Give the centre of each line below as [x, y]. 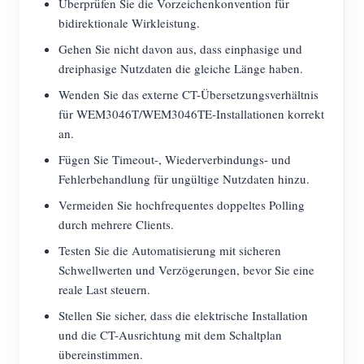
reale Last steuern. [104, 289]
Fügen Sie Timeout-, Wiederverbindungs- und [175, 159]
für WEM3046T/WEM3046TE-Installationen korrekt [191, 114]
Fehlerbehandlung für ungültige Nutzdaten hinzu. [184, 179]
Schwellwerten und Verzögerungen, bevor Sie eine [186, 270]
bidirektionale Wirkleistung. [129, 23]
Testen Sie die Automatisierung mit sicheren [170, 250]
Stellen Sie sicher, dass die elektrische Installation [183, 315]
